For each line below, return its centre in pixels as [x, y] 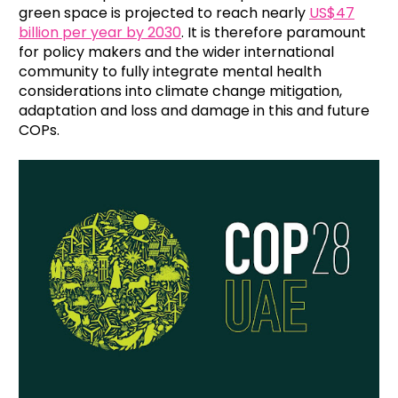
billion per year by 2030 [100, 32]
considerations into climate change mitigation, [180, 91]
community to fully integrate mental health [170, 72]
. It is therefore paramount [274, 32]
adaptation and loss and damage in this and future [194, 111]
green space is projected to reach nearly [164, 13]
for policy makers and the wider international [176, 52]
